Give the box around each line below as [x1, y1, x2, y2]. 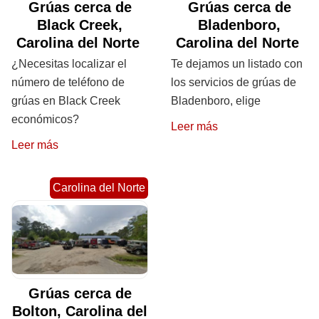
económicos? [11, 113, 79, 126]
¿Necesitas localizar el [11, 58, 127, 70]
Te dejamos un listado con [171, 58, 303, 70]
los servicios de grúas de [171, 76, 296, 89]
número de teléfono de [11, 76, 125, 89]
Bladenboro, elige [171, 95, 261, 108]
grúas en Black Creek [11, 95, 120, 108]
